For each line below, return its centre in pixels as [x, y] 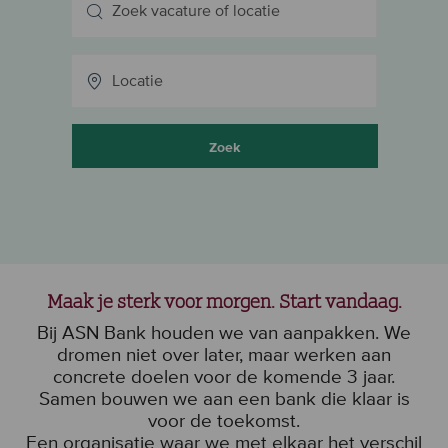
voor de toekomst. [224, 421]
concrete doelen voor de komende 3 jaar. [224, 377]
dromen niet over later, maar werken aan [224, 355]
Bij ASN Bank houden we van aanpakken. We [224, 333]
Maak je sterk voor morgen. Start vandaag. [224, 299]
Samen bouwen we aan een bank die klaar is [224, 399]
